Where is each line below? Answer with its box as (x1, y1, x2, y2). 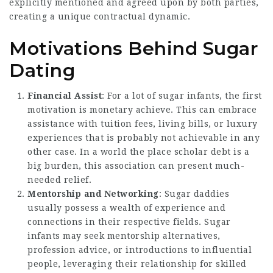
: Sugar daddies (158, 188, 229, 199)
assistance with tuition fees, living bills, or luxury (27, 118, 258, 129)
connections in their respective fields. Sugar (27, 216, 231, 227)
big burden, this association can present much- (27, 160, 244, 171)
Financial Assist (27, 90, 102, 101)
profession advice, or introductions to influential (27, 244, 252, 255)
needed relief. (27, 174, 91, 185)
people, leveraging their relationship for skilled (27, 258, 247, 269)
